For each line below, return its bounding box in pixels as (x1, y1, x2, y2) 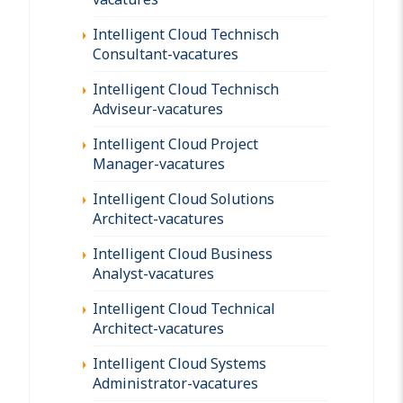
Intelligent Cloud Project (93, 133, 258, 154)
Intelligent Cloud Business (93, 243, 273, 264)
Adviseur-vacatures (93, 98, 223, 119)
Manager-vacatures (93, 153, 225, 174)
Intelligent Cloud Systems (93, 353, 266, 373)
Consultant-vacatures (93, 43, 238, 64)
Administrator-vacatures (93, 372, 258, 393)
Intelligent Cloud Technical (93, 298, 275, 318)
